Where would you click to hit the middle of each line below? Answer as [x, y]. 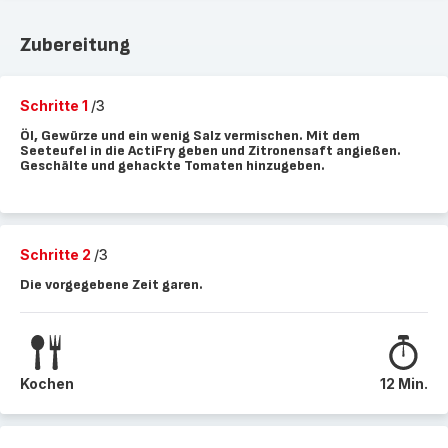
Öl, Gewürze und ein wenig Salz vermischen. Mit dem [190, 135]
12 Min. [404, 383]
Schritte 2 [57, 254]
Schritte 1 [55, 105]
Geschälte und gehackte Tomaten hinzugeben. [172, 165]
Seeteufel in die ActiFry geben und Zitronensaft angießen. [210, 150]
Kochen [47, 383]
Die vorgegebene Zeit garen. [111, 284]
